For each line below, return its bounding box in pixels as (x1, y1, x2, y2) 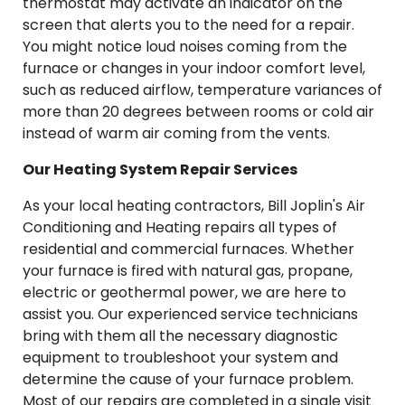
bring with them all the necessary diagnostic (23, 325, 338, 346)
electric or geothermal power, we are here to (23, 282, 346, 303)
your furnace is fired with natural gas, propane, (23, 260, 353, 281)
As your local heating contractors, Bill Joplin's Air (23, 195, 365, 216)
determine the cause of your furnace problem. (23, 369, 353, 390)
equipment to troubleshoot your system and (23, 347, 338, 368)
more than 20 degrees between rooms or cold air (23, 101, 374, 122)
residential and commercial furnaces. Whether (23, 239, 354, 259)
